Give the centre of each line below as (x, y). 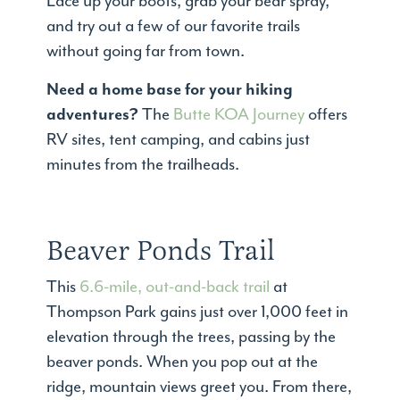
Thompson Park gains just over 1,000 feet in (198, 312)
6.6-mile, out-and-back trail (175, 287)
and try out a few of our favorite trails (174, 27)
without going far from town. (146, 52)
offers (326, 115)
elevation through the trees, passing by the (192, 337)
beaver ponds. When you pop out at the (183, 362)
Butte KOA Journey (239, 115)
